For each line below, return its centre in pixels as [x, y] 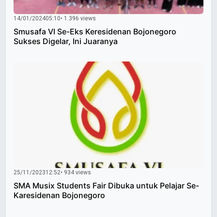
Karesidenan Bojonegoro [59, 195]
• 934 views [76, 173]
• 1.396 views [78, 18]
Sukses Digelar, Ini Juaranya [66, 41]
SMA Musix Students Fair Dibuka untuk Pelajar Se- [106, 186]
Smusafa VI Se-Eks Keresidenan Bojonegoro [95, 31]
